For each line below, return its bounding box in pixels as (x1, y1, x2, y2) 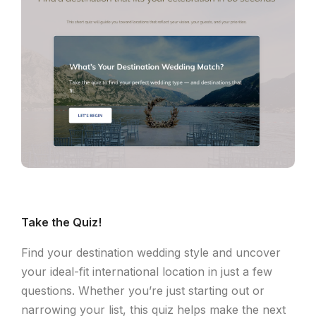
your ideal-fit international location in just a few (21, 265, 272, 279)
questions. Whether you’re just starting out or (21, 284, 265, 298)
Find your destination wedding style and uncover (21, 245, 281, 260)
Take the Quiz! (21, 215, 102, 229)
